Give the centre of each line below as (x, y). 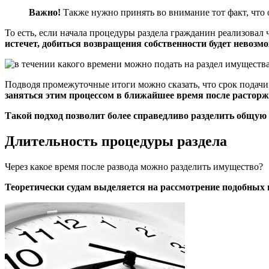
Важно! (45, 12)
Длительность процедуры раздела (116, 141)
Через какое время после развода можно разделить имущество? (134, 166)
